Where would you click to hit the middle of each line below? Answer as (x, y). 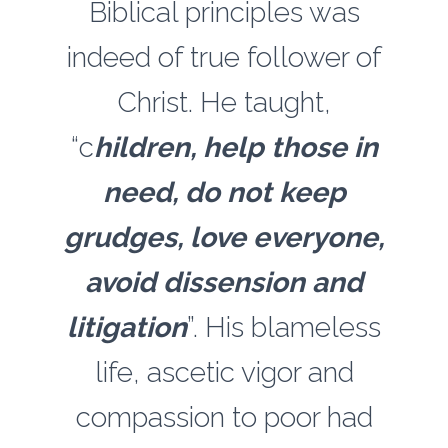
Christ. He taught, (224, 102)
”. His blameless (284, 327)
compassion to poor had (224, 417)
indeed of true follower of (224, 57)
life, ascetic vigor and (224, 372)
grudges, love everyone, (224, 237)
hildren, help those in (235, 147)
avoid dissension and (224, 282)
